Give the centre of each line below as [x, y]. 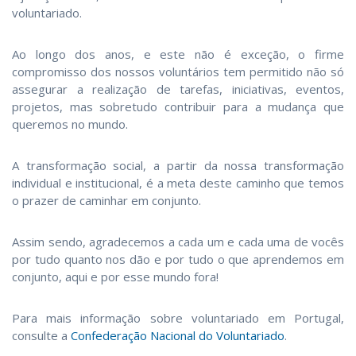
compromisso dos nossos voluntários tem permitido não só [178, 71]
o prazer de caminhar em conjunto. [106, 200]
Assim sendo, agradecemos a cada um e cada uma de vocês [178, 241]
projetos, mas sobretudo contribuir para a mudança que [178, 106]
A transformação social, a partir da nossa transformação [178, 165]
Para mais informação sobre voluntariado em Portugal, [178, 317]
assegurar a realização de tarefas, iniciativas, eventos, [178, 89]
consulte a [41, 335]
